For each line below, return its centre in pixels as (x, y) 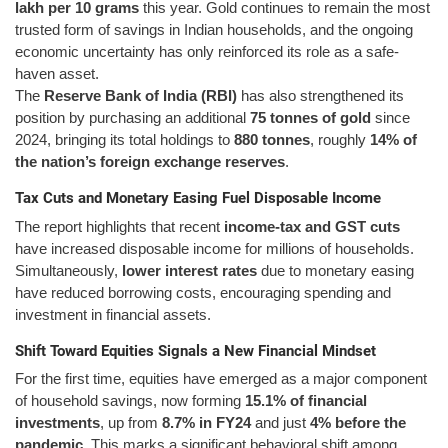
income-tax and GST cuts (312, 226)
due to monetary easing (335, 270)
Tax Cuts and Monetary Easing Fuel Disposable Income (198, 198)
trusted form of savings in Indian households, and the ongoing (214, 30)
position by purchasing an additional (132, 118)
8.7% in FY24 (206, 423)
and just (280, 423)
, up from (131, 423)
